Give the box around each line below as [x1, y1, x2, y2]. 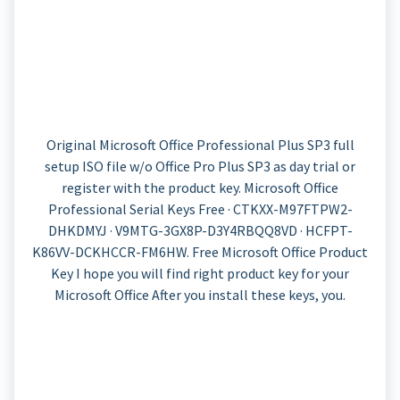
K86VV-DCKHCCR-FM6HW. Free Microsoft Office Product [32, 242, 368, 261]
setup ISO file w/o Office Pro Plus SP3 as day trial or [45, 156, 355, 175]
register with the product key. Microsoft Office [62, 178, 338, 196]
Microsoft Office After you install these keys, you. [54, 285, 346, 304]
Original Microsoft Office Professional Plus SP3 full [46, 135, 354, 154]
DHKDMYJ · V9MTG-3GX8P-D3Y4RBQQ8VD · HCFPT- [47, 221, 353, 239]
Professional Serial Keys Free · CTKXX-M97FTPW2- [47, 199, 353, 218]
